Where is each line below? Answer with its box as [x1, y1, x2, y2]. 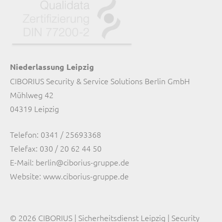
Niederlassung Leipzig [10, 61, 94, 72]
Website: [10, 170, 43, 182]
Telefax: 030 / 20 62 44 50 [10, 143, 102, 154]
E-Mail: [10, 157, 36, 168]
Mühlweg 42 [10, 89, 54, 101]
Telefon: [10, 129, 41, 140]
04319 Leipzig [10, 103, 59, 114]
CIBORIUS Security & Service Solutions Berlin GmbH [10, 75, 190, 87]
